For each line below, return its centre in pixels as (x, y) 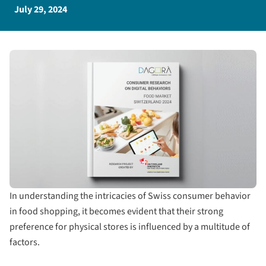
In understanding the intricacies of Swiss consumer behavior (130, 196)
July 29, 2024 (41, 9)
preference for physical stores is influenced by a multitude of (130, 227)
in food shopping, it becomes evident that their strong (116, 211)
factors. (25, 242)
